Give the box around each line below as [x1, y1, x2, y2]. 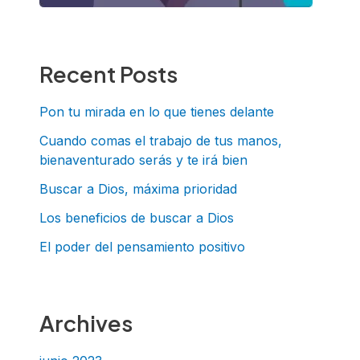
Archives [39, 309, 133, 337]
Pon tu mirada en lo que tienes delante [39, 103, 274, 120]
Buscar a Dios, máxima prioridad [39, 180, 237, 197]
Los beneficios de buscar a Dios [39, 209, 234, 226]
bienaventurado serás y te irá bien [39, 151, 247, 168]
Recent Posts [39, 59, 178, 88]
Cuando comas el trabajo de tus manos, [39, 132, 282, 149]
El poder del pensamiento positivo [39, 238, 245, 255]
